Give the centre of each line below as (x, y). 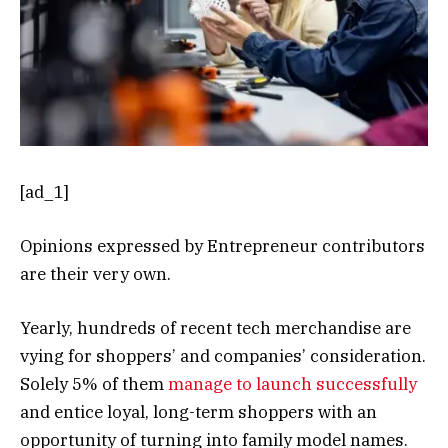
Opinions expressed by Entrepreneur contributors (222, 245)
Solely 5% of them (94, 383)
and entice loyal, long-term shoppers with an (198, 411)
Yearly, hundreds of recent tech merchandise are (215, 327)
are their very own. (95, 273)
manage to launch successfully (292, 383)
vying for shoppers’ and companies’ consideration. (223, 355)
